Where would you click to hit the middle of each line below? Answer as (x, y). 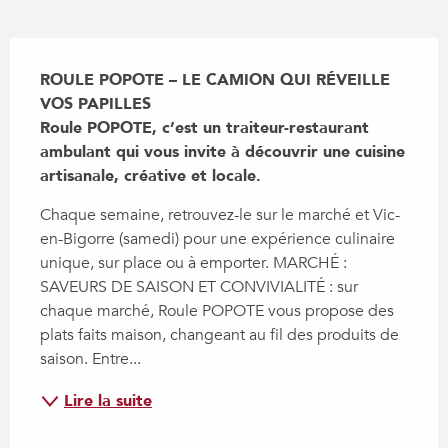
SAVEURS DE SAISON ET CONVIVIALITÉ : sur (199, 286)
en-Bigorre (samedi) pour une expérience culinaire (217, 238)
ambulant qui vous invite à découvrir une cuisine (222, 151)
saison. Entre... (90, 358)
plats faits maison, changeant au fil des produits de (219, 334)
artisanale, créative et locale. (150, 175)
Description (62, 51)
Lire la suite (108, 400)
